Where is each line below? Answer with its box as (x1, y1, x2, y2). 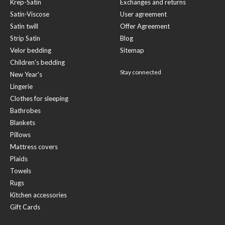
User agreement (120, 10, 167, 18)
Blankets (10, 119, 35, 127)
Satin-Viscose (10, 10, 49, 18)
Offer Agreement (120, 22, 170, 30)
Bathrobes (10, 106, 41, 115)
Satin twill (10, 22, 38, 30)
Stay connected (120, 68, 161, 76)
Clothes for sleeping (10, 94, 68, 102)
